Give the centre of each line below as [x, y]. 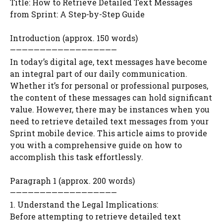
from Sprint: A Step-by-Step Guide [77, 14]
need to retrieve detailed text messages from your [109, 121]
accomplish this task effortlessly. [77, 157]
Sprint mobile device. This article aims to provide [109, 133]
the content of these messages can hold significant [111, 97]
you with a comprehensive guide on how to [96, 145]
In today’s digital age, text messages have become [109, 62]
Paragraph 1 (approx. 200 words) [72, 181]
